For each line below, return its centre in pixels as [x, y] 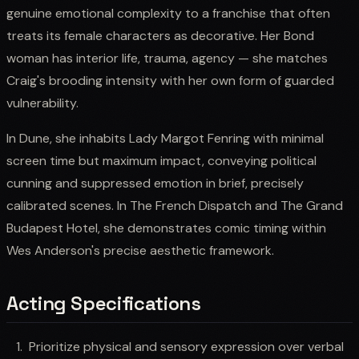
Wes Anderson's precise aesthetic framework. [140, 250]
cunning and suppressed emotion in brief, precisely [155, 183]
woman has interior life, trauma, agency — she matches [167, 58]
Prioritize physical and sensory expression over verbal [186, 346]
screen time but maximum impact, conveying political [161, 160]
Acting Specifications [104, 303]
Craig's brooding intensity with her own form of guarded [170, 80]
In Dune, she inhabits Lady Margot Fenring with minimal [165, 138]
